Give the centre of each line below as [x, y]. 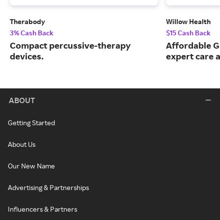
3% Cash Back [32, 33]
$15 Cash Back [188, 33]
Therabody [27, 22]
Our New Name [31, 166]
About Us [22, 144]
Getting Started [31, 123]
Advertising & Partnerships [48, 188]
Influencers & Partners [42, 209]
